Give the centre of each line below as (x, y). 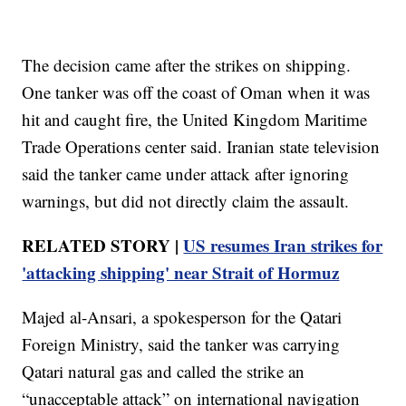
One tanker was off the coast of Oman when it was (196, 92)
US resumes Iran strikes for (283, 246)
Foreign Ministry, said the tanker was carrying (181, 344)
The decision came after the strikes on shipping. (187, 65)
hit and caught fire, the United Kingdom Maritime (195, 120)
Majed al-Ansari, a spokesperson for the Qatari (182, 317)
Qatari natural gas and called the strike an (164, 372)
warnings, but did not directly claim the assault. (186, 201)
